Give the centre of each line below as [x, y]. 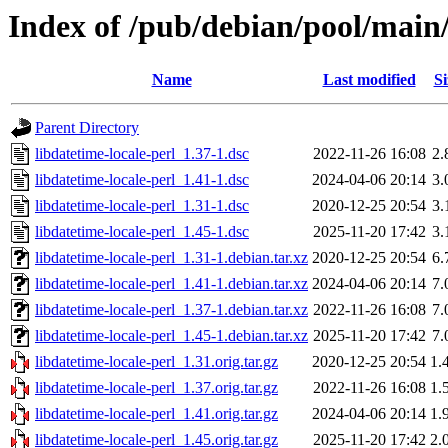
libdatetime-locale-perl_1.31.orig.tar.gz [156, 362]
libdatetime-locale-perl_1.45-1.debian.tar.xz [171, 336]
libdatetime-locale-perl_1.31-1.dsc [142, 206]
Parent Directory [87, 128]
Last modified [369, 80]
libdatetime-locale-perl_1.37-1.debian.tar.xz [171, 310]
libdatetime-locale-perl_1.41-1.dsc [142, 180]
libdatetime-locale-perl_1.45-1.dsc [142, 232]
